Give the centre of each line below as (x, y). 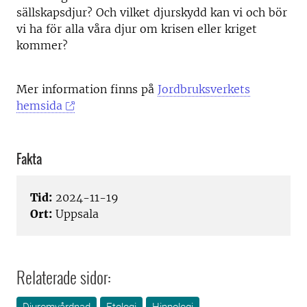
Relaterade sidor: (64, 277)
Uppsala (75, 214)
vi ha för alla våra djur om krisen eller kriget (137, 29)
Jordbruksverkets (204, 89)
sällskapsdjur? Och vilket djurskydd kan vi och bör (152, 12)
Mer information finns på (87, 89)
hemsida (39, 106)
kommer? (42, 45)
